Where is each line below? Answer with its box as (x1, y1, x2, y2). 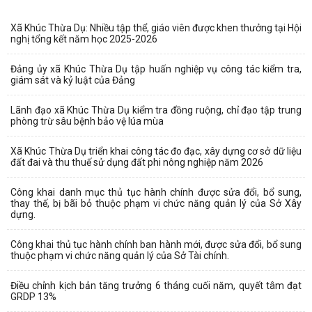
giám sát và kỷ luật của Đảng (10, 74, 135, 86)
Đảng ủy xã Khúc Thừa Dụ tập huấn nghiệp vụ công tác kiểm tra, (10, 63, 302, 75)
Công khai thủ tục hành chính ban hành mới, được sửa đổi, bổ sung (10, 238, 302, 250)
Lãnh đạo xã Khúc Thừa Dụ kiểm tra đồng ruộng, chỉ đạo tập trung (10, 104, 302, 116)
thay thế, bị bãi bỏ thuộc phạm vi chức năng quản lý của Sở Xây (10, 197, 302, 209)
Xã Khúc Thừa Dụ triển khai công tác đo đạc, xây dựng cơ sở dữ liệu (10, 145, 302, 157)
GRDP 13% (10, 290, 56, 302)
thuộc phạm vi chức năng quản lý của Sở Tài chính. (10, 249, 229, 261)
